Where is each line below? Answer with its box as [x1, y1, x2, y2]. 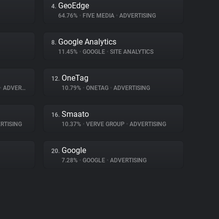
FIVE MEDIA [81, 12, 116, 19]
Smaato [62, 109, 89, 119]
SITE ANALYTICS [109, 48, 153, 55]
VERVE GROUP [85, 121, 126, 128]
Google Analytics [58, 37, 116, 46]
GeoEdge [58, 1, 89, 10]
